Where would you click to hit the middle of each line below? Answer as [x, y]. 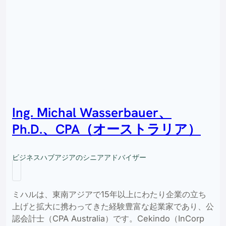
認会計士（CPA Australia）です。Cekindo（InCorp [108, 219]
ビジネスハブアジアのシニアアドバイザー [79, 157]
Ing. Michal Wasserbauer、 [92, 113]
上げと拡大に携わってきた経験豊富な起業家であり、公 [113, 207]
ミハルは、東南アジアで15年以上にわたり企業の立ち [109, 194]
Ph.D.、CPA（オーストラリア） [106, 129]
